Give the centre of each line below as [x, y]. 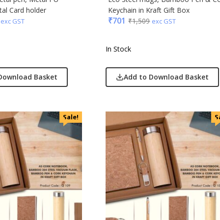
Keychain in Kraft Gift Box [149, 10]
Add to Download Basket [166, 77]
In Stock [119, 49]
